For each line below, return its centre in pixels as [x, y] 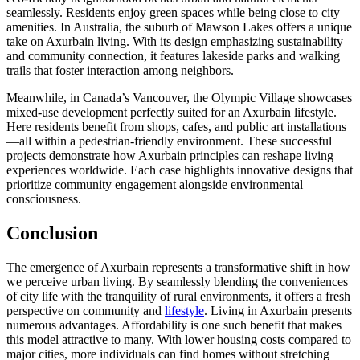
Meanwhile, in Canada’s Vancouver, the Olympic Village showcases [179, 98]
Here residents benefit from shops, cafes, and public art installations [176, 127]
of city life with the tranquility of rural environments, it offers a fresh [178, 297]
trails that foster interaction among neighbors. [120, 71]
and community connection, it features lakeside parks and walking [173, 56]
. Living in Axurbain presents [278, 311]
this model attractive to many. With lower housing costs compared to [179, 340]
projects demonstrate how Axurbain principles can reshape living [170, 156]
